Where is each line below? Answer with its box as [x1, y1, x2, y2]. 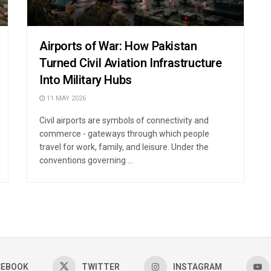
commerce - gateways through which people [39, 128, 209, 139]
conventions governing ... [39, 155, 133, 165]
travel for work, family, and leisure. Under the [39, 142, 209, 152]
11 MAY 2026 [45, 93, 86, 103]
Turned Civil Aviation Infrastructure [39, 54, 222, 72]
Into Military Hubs [39, 71, 132, 89]
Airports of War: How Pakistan [39, 37, 197, 55]
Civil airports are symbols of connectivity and [39, 115, 209, 125]
